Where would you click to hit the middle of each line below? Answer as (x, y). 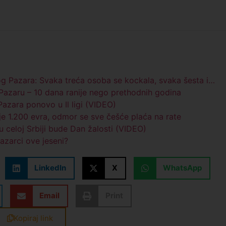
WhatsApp (183, 168)
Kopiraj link (34, 218)
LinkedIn (50, 168)
